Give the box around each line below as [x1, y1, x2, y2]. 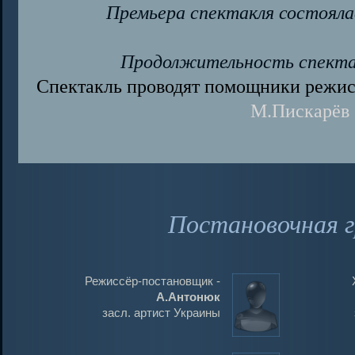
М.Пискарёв [250, 100, 349, 121]
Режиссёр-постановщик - [85, 275, 220, 288]
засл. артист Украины [102, 307, 220, 319]
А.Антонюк [156, 291, 220, 303]
